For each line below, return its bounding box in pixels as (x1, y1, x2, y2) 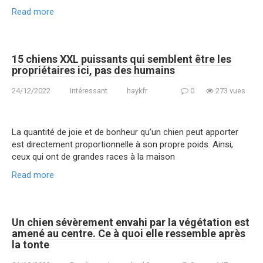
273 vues (214, 86, 245, 95)
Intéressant (70, 86, 107, 95)
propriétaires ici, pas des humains (12, 63, 175, 76)
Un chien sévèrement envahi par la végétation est (12, 215, 249, 228)
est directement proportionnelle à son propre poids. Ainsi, (12, 139, 233, 150)
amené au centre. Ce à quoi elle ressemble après (12, 227, 245, 240)
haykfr (127, 86, 147, 95)
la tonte (12, 238, 49, 251)
